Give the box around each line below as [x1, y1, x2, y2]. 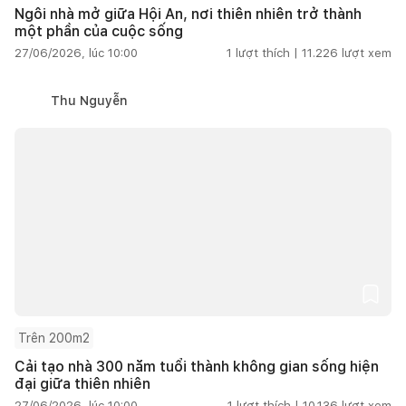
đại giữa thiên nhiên [14, 374, 150, 392]
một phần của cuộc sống [14, 22, 183, 40]
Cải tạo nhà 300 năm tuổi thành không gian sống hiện [14, 357, 379, 375]
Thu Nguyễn [51, 92, 128, 108]
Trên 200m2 [18, 330, 90, 345]
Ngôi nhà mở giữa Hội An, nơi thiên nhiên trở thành [14, 5, 362, 23]
